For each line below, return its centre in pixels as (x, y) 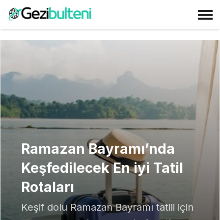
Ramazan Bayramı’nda (98, 149)
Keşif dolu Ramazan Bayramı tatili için (107, 207)
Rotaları (48, 187)
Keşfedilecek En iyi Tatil (102, 168)
